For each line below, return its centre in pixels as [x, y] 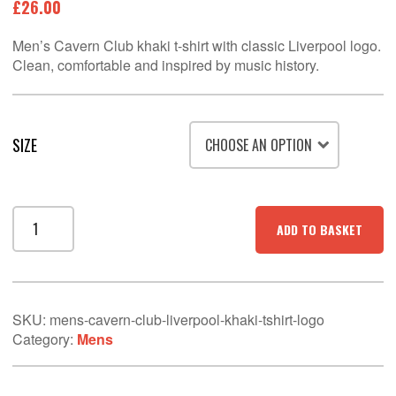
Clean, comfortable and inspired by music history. [166, 65]
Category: [45, 339]
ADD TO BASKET [320, 229]
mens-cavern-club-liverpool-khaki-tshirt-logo [187, 320]
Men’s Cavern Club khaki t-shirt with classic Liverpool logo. [197, 46]
